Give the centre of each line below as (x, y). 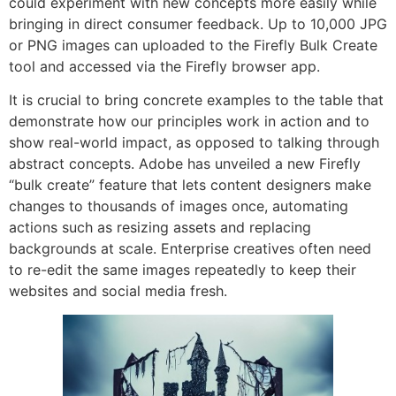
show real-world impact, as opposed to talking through (194, 143)
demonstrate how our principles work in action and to (189, 122)
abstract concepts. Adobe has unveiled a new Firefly (185, 164)
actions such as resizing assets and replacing (160, 228)
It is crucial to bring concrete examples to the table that (196, 100)
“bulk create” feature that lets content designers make (190, 185)
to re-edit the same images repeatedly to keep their (183, 270)
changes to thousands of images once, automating (179, 206)
